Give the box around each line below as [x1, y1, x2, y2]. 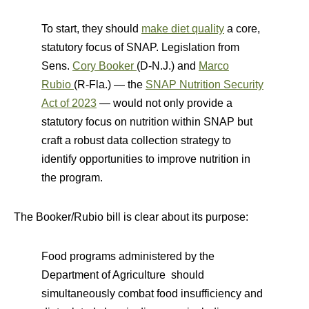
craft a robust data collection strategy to [41, 134, 231, 146]
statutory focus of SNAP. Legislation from [41, 41, 239, 53]
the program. [41, 171, 103, 183]
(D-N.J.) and [137, 59, 199, 72]
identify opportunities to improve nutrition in [41, 152, 250, 165]
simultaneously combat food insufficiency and [41, 287, 263, 299]
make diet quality [141, 22, 224, 34]
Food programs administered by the [41, 250, 215, 262]
